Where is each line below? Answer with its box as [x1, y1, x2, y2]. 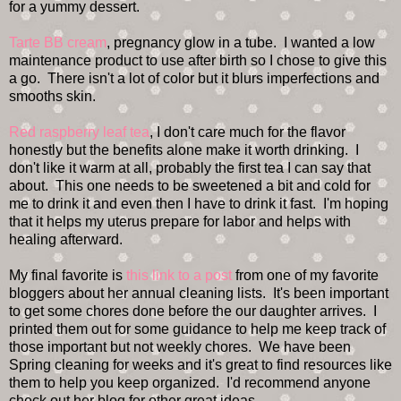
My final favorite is [9, 268, 123, 284]
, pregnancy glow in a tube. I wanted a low [107, 35, 375, 51]
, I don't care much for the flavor [149, 124, 346, 141]
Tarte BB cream [9, 35, 107, 51]
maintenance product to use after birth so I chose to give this [9, 53, 387, 69]
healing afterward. [9, 232, 123, 248]
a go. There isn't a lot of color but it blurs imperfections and [9, 71, 380, 87]
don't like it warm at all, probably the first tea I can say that [9, 160, 371, 176]
